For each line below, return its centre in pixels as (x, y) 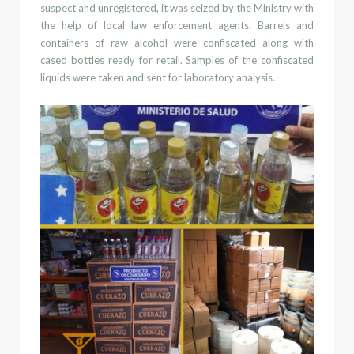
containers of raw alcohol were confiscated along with (177, 42)
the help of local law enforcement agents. (149, 25)
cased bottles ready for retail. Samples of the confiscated (177, 60)
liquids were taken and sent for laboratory (138, 77)
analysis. (256, 77)
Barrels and (286, 25)
